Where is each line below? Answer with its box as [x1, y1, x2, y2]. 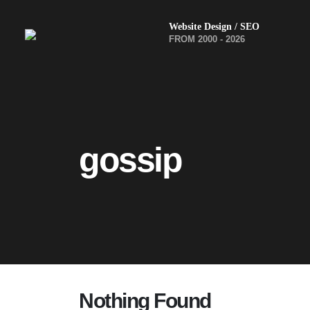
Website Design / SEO [169, 21, 259, 32]
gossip [79, 140, 181, 179]
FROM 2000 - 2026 [169, 35, 245, 44]
